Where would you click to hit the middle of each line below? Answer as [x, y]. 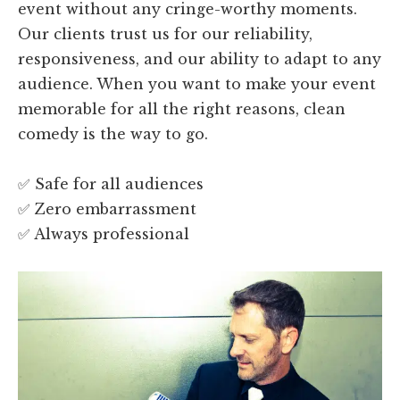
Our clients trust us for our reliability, [166, 33]
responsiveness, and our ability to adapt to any [200, 58]
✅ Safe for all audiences [111, 183]
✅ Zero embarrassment [108, 208]
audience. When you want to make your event [197, 83]
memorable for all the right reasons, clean [182, 108]
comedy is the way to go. [113, 133]
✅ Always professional [104, 233]
